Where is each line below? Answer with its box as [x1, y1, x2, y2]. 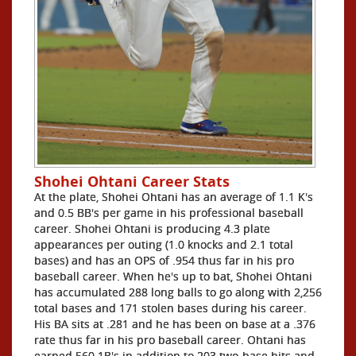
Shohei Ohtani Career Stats [34, 172, 230, 192]
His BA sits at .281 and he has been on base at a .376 [34, 316, 315, 332]
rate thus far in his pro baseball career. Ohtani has [34, 332, 306, 348]
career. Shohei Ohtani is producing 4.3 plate [34, 221, 270, 237]
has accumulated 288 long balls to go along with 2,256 [34, 284, 322, 300]
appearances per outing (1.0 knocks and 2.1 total [34, 237, 293, 253]
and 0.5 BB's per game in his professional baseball [34, 205, 304, 221]
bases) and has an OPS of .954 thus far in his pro [34, 253, 294, 269]
